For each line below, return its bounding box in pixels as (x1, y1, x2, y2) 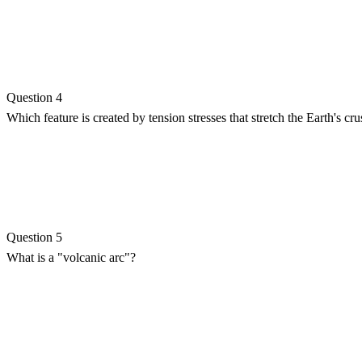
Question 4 (6, 90, 62, 104)
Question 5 (6, 229, 62, 244)
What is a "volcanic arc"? (6, 250, 136, 264)
